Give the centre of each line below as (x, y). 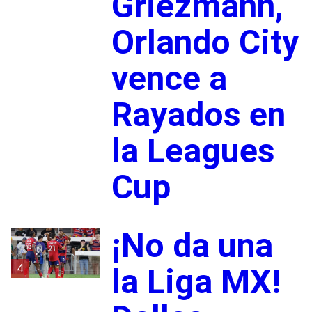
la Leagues (193, 150)
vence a (169, 78)
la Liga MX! (196, 281)
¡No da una (192, 245)
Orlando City (205, 42)
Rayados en (198, 114)
